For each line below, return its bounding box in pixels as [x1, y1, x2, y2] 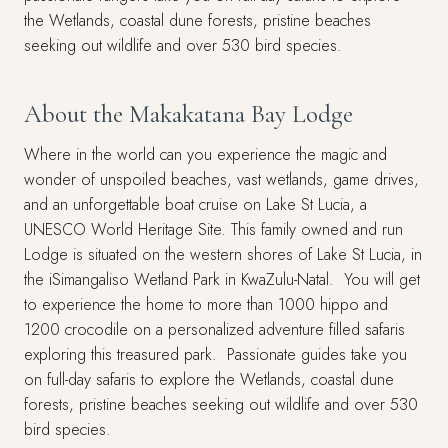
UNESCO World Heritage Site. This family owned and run [24, 218, 403, 241]
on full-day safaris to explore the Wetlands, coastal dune [24, 368, 394, 391]
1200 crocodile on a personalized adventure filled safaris [24, 318, 405, 341]
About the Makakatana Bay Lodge [24, 99, 353, 129]
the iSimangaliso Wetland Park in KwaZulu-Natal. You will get [24, 268, 420, 291]
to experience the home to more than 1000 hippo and [24, 293, 388, 316]
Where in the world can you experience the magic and [24, 143, 387, 166]
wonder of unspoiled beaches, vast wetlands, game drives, [24, 168, 419, 191]
